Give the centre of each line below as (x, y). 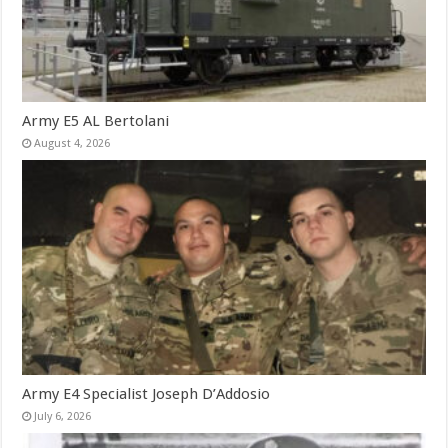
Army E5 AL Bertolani (96, 121)
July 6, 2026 (63, 417)
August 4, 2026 (72, 144)
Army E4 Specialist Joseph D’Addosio (146, 394)
